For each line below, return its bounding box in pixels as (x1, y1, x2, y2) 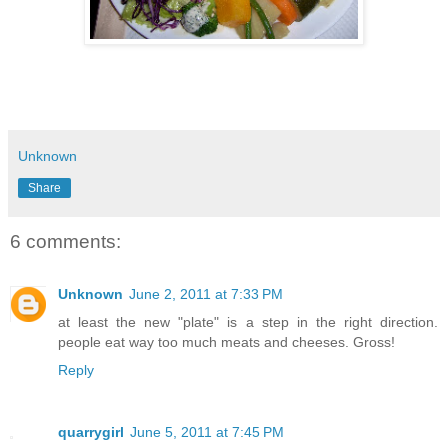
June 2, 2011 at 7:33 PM (129, 285, 283, 302)
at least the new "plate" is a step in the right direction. (58, 313, 438, 330)
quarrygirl (58, 423, 124, 440)
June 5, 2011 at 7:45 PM (130, 423, 284, 440)
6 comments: (10, 231, 121, 253)
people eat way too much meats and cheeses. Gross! (58, 333, 395, 350)
